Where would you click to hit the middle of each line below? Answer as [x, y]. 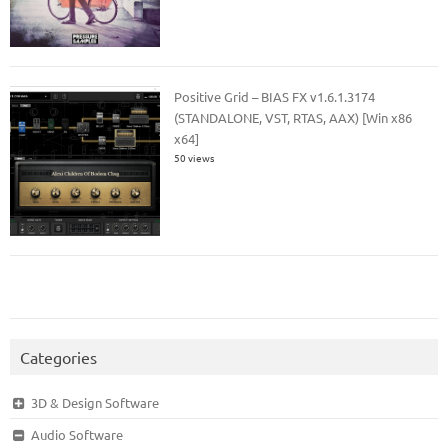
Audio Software [76, 434]
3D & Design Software [94, 402]
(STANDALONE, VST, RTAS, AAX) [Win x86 [293, 117]
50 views [194, 157]
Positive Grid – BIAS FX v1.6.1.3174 [275, 96]
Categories [58, 356]
